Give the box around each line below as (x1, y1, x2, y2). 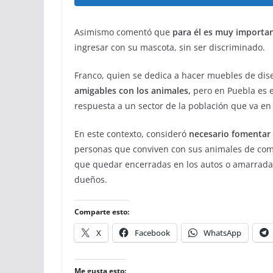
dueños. (74, 174, 107, 185)
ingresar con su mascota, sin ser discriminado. (74, 41, 265, 53)
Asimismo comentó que (74, 26, 170, 38)
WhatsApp (204, 227, 241, 238)
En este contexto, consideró (74, 128, 189, 140)
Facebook (135, 227, 170, 238)
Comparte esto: (74, 207, 129, 217)
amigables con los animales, (74, 85, 191, 96)
